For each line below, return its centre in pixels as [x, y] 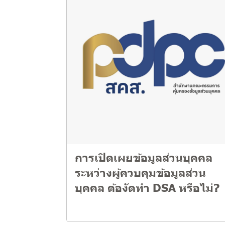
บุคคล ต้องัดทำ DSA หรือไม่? [147, 187]
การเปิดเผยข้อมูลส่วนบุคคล [144, 157]
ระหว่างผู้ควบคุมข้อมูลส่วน [140, 172]
